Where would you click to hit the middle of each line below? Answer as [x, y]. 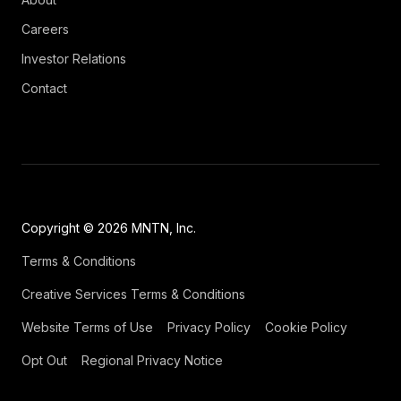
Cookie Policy [306, 327]
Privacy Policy [209, 327]
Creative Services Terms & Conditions [133, 294]
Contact [44, 88]
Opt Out [44, 360]
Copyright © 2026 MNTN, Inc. [109, 228]
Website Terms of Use [87, 327]
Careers [45, 29]
